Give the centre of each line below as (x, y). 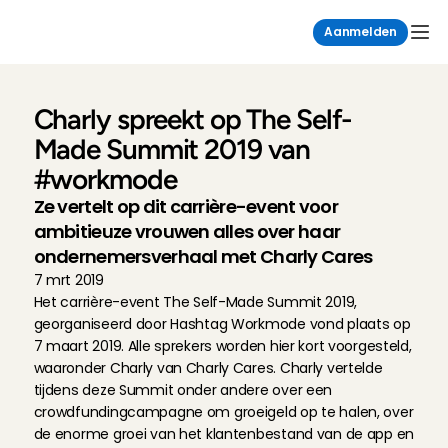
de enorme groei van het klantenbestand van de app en (224, 434)
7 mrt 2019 (68, 280)
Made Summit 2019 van (172, 149)
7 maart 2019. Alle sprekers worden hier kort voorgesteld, (222, 346)
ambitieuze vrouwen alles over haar (187, 231)
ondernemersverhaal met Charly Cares (203, 256)
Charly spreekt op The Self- (193, 119)
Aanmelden (360, 32)
